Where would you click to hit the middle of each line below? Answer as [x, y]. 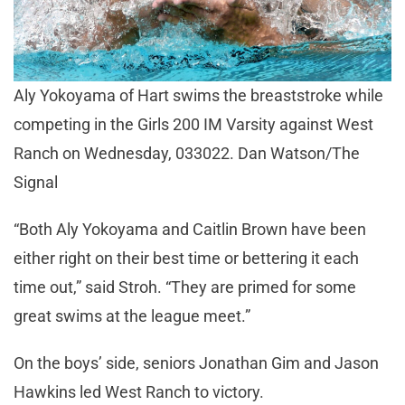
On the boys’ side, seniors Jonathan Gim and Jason [196, 363]
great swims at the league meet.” [134, 316]
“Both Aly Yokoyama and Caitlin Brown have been [190, 229]
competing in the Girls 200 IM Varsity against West [193, 124]
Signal [36, 182]
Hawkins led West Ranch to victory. [141, 391]
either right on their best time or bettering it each [186, 258]
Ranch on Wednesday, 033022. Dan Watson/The [187, 153]
